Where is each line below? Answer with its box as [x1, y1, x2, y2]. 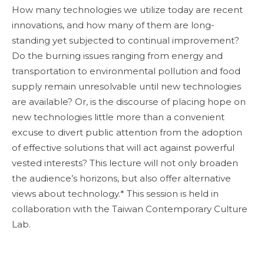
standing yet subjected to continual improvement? [12, 35, 239, 46]
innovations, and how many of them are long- [12, 19, 214, 31]
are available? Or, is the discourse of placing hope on [12, 96, 246, 107]
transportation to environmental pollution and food [12, 65, 240, 77]
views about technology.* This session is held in [12, 188, 219, 199]
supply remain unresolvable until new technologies [12, 81, 241, 92]
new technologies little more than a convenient [12, 111, 225, 123]
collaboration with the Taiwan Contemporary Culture [12, 203, 247, 214]
